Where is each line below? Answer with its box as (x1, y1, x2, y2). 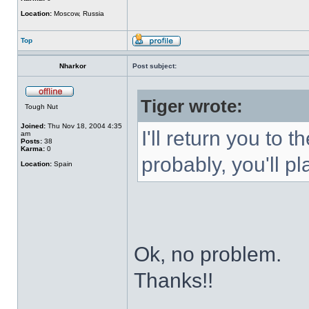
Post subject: (132, 62, 177, 70)
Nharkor (59, 62, 86, 70)
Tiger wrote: (141, 97, 243, 116)
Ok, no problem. (134, 243, 281, 266)
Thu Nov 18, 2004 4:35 (46, 122, 122, 130)
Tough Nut (25, 103, 58, 110)
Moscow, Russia (52, 10, 104, 17)
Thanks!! (134, 269, 213, 292)
